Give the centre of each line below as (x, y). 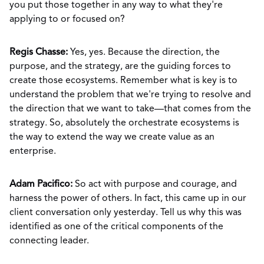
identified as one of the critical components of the (116, 227)
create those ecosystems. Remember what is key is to (123, 81)
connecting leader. (50, 241)
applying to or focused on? (67, 19)
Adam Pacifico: (41, 184)
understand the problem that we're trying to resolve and (130, 95)
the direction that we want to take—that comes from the (130, 109)
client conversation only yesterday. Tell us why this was (126, 213)
